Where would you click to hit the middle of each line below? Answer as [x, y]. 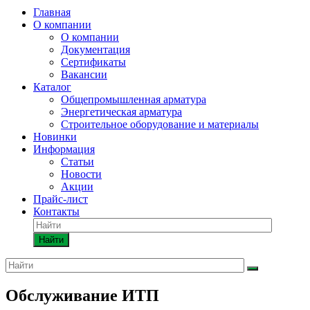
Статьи [77, 162]
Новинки [55, 137]
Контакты [56, 211]
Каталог [52, 87]
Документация [95, 49]
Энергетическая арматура [121, 112]
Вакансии [84, 74]
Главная [52, 12]
